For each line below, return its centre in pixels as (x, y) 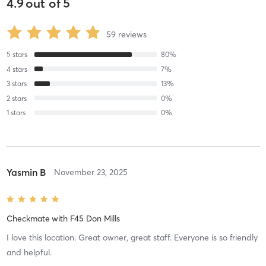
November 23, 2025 (91, 172)
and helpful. (29, 253)
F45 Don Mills (95, 219)
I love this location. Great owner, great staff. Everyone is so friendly (132, 238)
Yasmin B (26, 172)
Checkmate (28, 219)
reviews (132, 34)
